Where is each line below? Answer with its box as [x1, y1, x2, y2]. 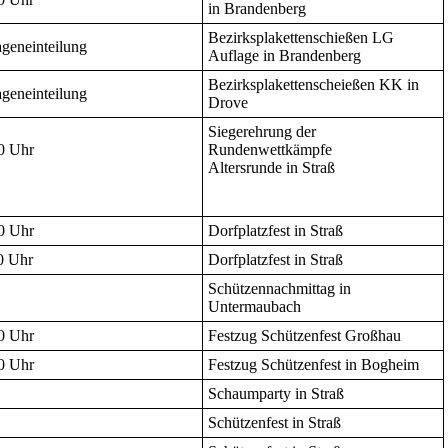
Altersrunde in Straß [208, 159, 335, 177]
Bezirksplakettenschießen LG [208, 29, 394, 47]
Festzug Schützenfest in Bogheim [208, 356, 419, 374]
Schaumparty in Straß [208, 385, 344, 403]
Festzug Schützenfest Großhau [208, 327, 401, 345]
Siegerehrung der [208, 123, 316, 141]
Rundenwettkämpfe [208, 141, 332, 159]
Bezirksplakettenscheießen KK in [208, 76, 419, 94]
